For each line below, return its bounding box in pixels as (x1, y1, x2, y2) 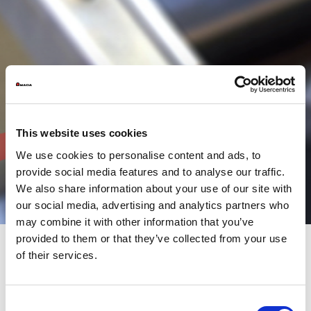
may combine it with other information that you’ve (16, 215, 254, 228)
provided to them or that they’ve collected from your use (16, 232, 287, 244)
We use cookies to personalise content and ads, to (16, 149, 261, 161)
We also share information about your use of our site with (16, 182, 292, 194)
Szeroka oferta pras (21, 269, 176, 288)
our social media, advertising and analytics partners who (16, 199, 289, 211)
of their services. (16, 249, 97, 261)
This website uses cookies (16, 127, 148, 139)
